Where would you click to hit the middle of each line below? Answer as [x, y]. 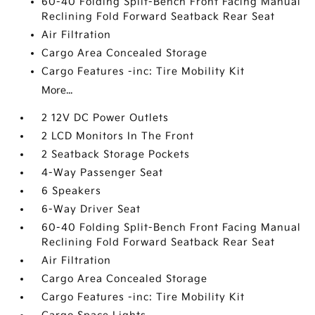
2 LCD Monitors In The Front [118, 136]
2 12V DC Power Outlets [105, 118]
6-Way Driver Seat [91, 209]
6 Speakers [72, 191]
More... [57, 90]
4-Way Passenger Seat [103, 173]
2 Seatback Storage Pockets [116, 154]
